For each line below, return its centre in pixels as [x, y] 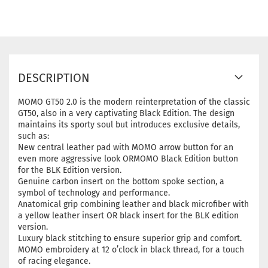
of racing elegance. [54, 261]
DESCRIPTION [54, 78]
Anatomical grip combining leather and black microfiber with [133, 205]
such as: [33, 136]
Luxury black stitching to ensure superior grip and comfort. [130, 239]
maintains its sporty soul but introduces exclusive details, [129, 125]
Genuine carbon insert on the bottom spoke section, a [121, 182]
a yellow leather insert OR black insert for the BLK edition [128, 216]
